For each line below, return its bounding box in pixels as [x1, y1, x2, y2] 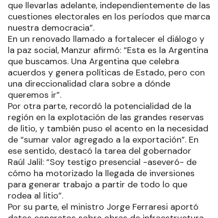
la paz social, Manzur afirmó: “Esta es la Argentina [8, 44, 208, 56]
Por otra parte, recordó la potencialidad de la [8, 100, 191, 112]
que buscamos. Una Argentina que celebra [8, 55, 179, 67]
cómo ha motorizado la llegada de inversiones [8, 167, 195, 179]
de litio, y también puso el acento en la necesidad [8, 122, 208, 134]
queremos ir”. [8, 89, 61, 101]
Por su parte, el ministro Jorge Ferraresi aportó [8, 200, 199, 213]
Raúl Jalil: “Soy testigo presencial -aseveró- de [8, 156, 197, 168]
